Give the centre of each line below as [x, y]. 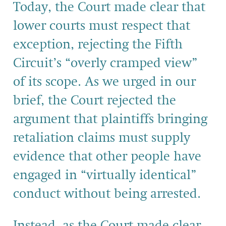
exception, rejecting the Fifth [98, 45]
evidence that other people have [107, 157]
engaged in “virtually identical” [105, 175]
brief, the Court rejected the [95, 101]
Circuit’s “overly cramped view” [105, 63]
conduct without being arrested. [107, 194]
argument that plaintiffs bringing [110, 119]
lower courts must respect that [102, 26]
